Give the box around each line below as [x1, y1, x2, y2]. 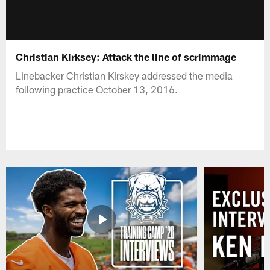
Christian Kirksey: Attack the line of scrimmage [16, 50, 237, 63]
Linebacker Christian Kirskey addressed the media [16, 69, 233, 81]
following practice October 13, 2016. [16, 83, 178, 95]
